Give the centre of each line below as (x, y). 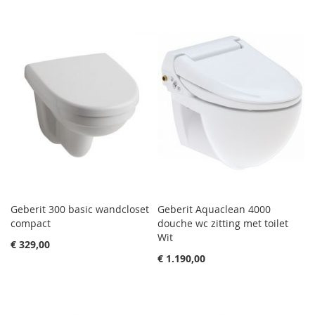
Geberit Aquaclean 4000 (214, 209)
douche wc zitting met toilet (223, 223)
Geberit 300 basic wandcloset (80, 209)
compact (31, 223)
